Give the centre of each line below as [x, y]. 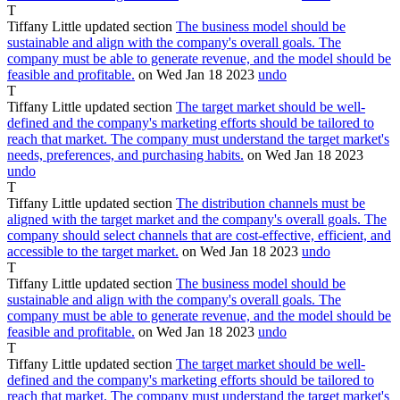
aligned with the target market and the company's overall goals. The [197, 219]
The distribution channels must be [271, 203]
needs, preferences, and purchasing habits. [125, 154]
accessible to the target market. [93, 251]
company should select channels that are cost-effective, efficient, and [199, 235]
